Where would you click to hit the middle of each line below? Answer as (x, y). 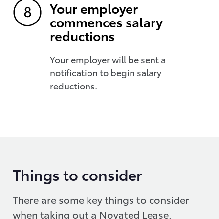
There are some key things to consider (101, 200)
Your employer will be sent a (108, 59)
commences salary (106, 22)
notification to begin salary (106, 72)
